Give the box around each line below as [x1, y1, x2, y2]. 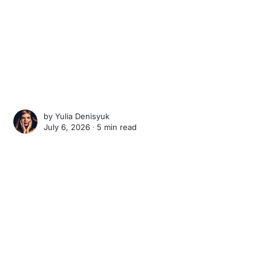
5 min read [97, 122, 137, 132]
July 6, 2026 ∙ [44, 122, 97, 132]
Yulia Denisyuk [55, 111, 110, 122]
